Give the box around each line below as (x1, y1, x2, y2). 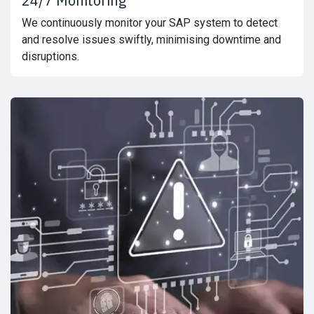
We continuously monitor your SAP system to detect (22, 16, 278, 30)
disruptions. (22, 50, 79, 64)
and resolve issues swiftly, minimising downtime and (22, 33, 281, 47)
